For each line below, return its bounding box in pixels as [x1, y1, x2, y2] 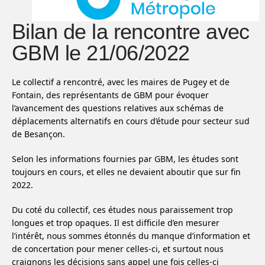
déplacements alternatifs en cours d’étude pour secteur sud [12, 115, 250, 127]
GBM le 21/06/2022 [12, 41, 190, 65]
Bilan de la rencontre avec [12, 20, 250, 44]
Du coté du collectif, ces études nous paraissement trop [12, 204, 233, 215]
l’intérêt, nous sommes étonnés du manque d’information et [12, 230, 250, 241]
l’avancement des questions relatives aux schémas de [12, 102, 224, 114]
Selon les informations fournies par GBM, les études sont [12, 153, 238, 164]
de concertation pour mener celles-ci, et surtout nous [12, 243, 224, 254]
